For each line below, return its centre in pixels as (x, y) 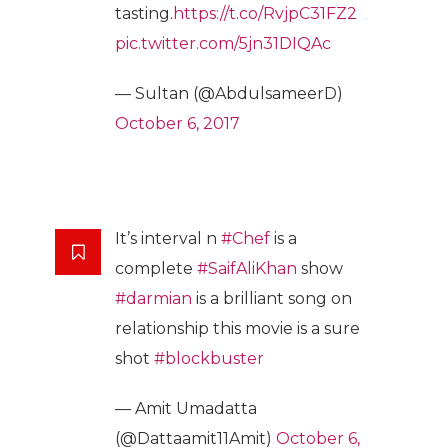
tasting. (144, 13)
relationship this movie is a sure (237, 328)
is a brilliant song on (272, 298)
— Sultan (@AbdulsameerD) (229, 93)
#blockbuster (209, 358)
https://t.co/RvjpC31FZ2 (265, 13)
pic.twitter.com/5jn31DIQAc (223, 43)
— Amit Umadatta (186, 408)
